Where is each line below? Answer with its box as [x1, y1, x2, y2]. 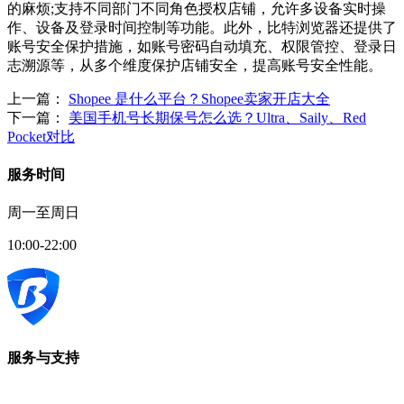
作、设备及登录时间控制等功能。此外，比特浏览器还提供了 [7, 19, 397, 35]
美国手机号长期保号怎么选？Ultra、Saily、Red [69, 109, 366, 125]
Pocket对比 [7, 128, 75, 144]
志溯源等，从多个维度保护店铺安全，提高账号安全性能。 [7, 57, 382, 73]
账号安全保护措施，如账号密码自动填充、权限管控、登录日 [7, 38, 397, 54]
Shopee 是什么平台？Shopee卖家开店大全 [69, 90, 330, 106]
